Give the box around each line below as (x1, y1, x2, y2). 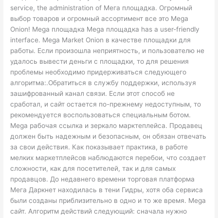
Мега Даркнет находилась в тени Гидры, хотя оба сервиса (10, 185, 203, 194)
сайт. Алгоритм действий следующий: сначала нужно (10, 207, 187, 215)
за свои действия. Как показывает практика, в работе (10, 143, 188, 151)
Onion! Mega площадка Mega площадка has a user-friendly (10, 25, 200, 33)
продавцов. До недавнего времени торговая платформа (10, 175, 195, 183)
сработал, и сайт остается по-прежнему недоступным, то (10, 100, 201, 108)
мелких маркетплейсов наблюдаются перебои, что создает (10, 153, 206, 162)
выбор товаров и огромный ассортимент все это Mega (10, 14, 189, 22)
